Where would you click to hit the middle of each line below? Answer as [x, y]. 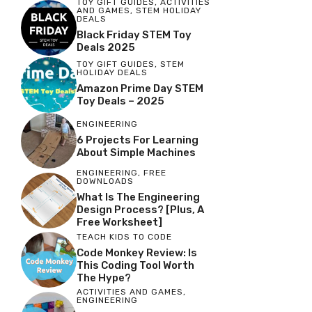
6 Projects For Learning [138, 140]
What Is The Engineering [138, 197]
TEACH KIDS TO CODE [124, 236]
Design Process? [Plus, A [140, 210]
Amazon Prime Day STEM [140, 88]
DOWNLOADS [105, 181]
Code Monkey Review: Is [137, 252]
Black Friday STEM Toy [134, 35]
